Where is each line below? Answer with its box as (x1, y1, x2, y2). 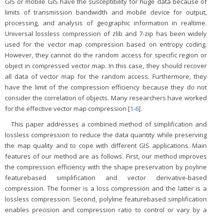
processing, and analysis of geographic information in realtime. (5, 18, 207, 28)
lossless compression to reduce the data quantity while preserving (5, 130, 207, 140)
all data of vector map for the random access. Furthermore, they (5, 72, 207, 81)
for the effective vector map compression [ (5, 104, 130, 113)
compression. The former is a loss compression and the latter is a (5, 184, 207, 193)
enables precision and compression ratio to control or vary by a (5, 205, 207, 215)
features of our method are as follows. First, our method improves (5, 152, 207, 161)
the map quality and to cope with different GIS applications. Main (5, 141, 207, 150)
